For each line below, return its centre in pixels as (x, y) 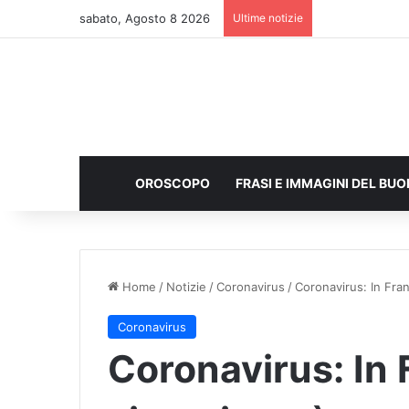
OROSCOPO (173, 183)
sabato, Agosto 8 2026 (145, 18)
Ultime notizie (268, 18)
